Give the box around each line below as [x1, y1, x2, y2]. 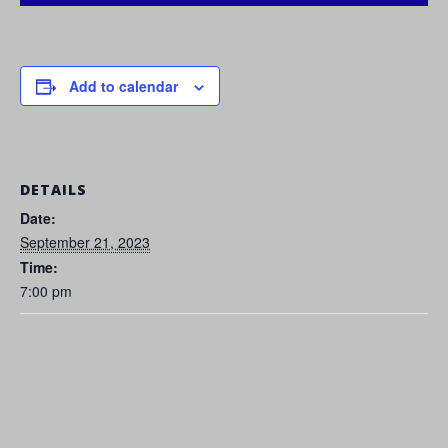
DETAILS [20, 179, 87, 199]
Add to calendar [69, 76, 178, 97]
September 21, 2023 [20, 231, 150, 252]
